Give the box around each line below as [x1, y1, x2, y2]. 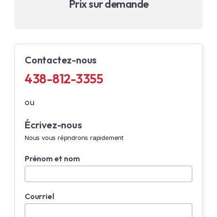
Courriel [25, 191, 54, 201]
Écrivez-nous [25, 119, 82, 131]
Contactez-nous [25, 54, 97, 66]
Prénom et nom [25, 154, 80, 163]
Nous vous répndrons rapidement [25, 134, 124, 141]
